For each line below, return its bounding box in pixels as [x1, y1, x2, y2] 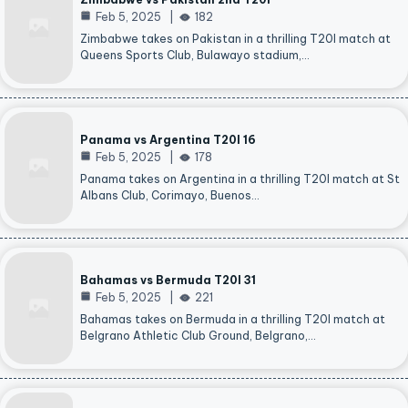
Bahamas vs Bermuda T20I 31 [80, 273, 256, 288]
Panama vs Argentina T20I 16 [80, 133, 256, 148]
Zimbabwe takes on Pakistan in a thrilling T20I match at [80, 32, 391, 46]
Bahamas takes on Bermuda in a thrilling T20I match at [80, 312, 385, 327]
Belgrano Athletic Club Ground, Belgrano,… [80, 329, 316, 343]
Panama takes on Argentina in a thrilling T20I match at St [80, 172, 400, 187]
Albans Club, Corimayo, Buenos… [80, 189, 260, 203]
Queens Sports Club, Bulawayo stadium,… [80, 48, 310, 63]
